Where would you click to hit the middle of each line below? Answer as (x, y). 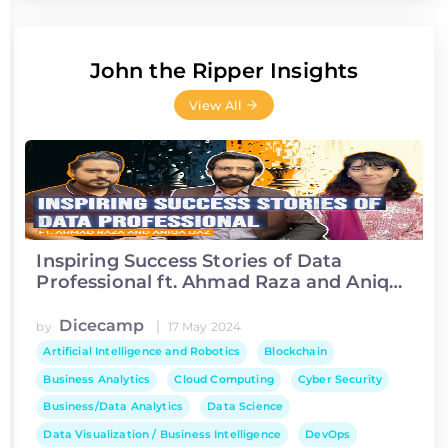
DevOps (328, 434)
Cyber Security (340, 379)
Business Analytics (97, 379)
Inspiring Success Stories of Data (189, 260)
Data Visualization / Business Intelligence (162, 434)
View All (217, 105)
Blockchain (295, 352)
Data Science (245, 407)
